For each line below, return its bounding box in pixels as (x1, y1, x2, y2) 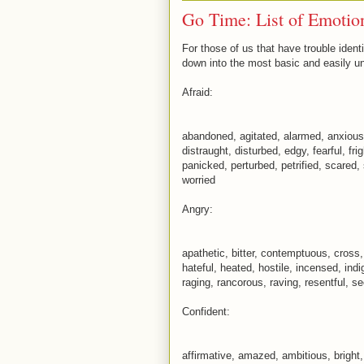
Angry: (182, 202, 213, 215)
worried (182, 173, 215, 186)
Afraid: (182, 85, 213, 98)
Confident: (182, 305, 230, 318)
